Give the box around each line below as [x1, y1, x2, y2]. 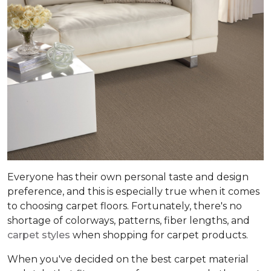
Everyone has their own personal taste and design [7, 171, 249, 183]
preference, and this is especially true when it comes [7, 185, 260, 197]
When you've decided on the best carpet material [7, 253, 249, 265]
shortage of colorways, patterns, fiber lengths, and [7, 214, 250, 226]
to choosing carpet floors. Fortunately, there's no [7, 200, 242, 212]
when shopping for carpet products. [70, 229, 250, 241]
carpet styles [7, 229, 70, 241]
